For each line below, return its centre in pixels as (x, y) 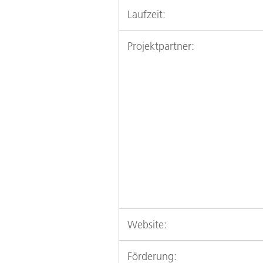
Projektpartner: (161, 46)
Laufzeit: (146, 15)
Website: (147, 225)
